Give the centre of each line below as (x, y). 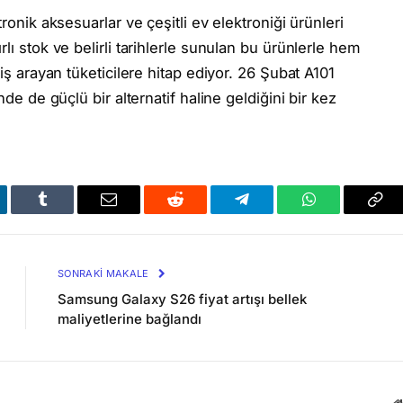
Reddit (196, 213)
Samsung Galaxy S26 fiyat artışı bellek (182, 299)
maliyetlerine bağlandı (130, 318)
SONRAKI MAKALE (105, 273)
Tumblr (65, 213)
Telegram (271, 213)
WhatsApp (342, 213)
